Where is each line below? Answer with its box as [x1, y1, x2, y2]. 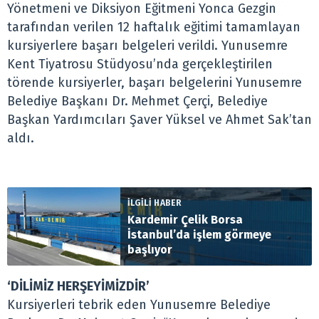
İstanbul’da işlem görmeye [127, 228, 272, 242]
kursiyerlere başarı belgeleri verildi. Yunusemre [7, 38, 288, 54]
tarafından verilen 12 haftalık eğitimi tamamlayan [7, 19, 300, 36]
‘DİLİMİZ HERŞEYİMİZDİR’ [7, 278, 150, 295]
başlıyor [127, 243, 173, 257]
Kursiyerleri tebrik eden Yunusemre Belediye [7, 297, 271, 313]
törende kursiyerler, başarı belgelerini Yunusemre [7, 75, 302, 91]
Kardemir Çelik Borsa [127, 213, 244, 227]
